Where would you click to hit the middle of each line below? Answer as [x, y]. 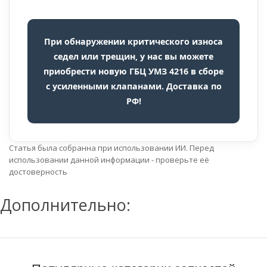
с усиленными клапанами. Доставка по [133, 86]
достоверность [38, 172]
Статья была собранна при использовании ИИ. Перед [111, 148]
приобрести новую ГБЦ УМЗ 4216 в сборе [133, 72]
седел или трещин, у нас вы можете [133, 57]
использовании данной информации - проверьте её [109, 160]
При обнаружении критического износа [133, 42]
